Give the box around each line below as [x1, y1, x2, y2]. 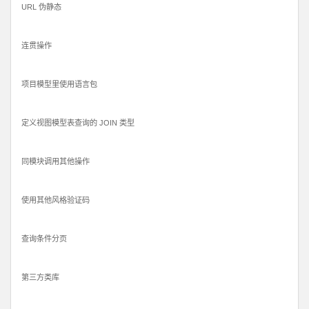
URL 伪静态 [21, 3, 61, 12]
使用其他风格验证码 [21, 196, 90, 205]
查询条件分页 [21, 235, 67, 243]
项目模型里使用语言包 [21, 80, 97, 89]
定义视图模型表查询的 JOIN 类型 [21, 119, 134, 128]
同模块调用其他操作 [21, 157, 90, 166]
